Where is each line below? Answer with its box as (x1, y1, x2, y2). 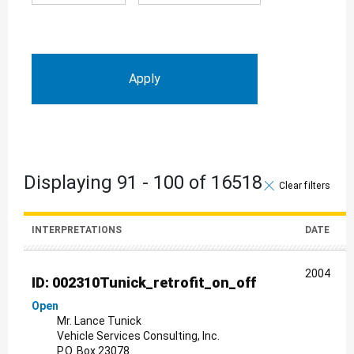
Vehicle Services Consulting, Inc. (57, 329, 220, 342)
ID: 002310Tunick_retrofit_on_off (32, 273, 256, 291)
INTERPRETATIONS (32, 224, 122, 235)
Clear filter (277, 179, 328, 190)
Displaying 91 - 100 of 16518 (24, 171, 262, 194)
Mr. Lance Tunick (57, 314, 141, 327)
